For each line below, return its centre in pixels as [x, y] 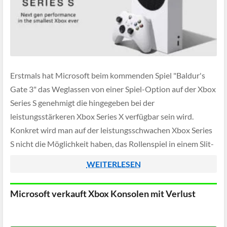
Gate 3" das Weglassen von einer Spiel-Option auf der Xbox [113, 89]
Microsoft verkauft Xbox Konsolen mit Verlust [103, 194]
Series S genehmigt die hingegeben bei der [82, 103]
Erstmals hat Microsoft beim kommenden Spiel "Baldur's [108, 75]
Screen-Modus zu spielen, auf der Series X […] [88, 158]
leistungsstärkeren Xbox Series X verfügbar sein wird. [102, 117]
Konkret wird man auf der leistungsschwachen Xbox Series [111, 130]
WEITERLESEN [113, 164]
